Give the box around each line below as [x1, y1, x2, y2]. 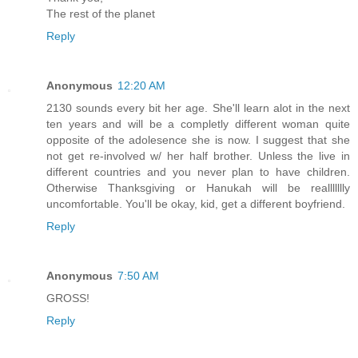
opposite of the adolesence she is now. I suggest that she [46, 133, 350, 146]
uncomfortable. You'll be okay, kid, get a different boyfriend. [46, 197, 345, 210]
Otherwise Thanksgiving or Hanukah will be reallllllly [46, 181, 350, 194]
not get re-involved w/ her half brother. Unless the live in [46, 149, 350, 162]
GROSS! [46, 291, 89, 304]
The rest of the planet [46, 6, 155, 20]
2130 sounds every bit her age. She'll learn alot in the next [46, 101, 350, 114]
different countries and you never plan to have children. [46, 165, 350, 178]
